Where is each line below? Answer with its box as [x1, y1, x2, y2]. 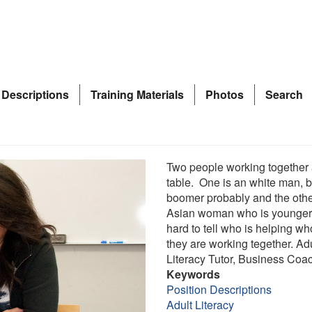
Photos [205, 86, 244, 102]
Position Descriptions [166, 281, 272, 297]
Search [265, 86, 303, 102]
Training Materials [91, 86, 184, 102]
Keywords [166, 266, 220, 282]
